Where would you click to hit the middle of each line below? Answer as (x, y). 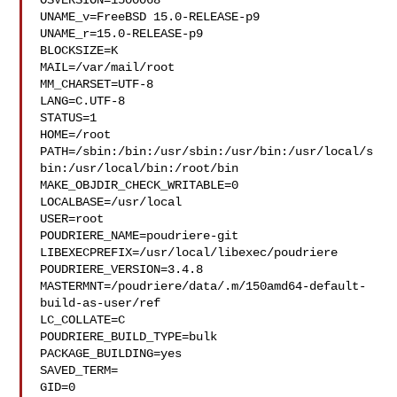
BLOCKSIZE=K (79, 51)
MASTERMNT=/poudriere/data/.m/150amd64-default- (203, 286)
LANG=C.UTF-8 (83, 101)
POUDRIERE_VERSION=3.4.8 (122, 269)
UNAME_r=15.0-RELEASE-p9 (122, 34)
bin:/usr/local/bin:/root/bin (140, 168)
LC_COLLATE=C (83, 320)
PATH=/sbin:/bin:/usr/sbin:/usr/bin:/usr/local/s (207, 152)
